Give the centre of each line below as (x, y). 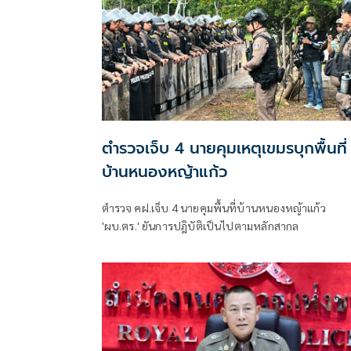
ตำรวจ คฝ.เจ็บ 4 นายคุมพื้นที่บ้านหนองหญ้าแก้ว (213, 207)
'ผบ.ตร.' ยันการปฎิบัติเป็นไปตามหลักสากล (200, 225)
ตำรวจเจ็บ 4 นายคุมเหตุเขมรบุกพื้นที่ (224, 148)
